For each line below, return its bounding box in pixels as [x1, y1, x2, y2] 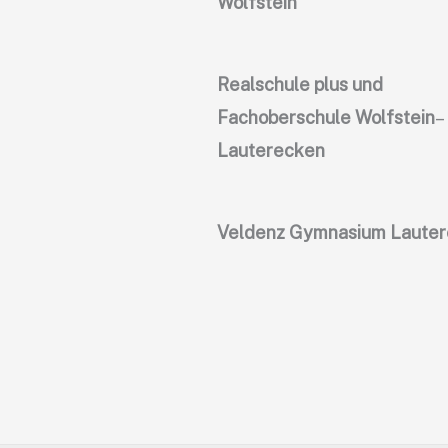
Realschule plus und [217, 74, 383, 96]
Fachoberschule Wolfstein [217, 107, 435, 129]
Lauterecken [217, 140, 325, 162]
